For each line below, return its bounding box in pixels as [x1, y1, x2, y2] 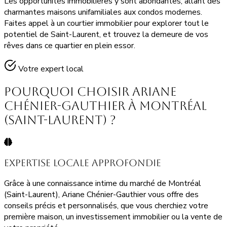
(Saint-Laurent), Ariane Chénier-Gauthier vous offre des [4, 188, 199, 200]
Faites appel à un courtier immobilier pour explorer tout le [4, 17, 209, 29]
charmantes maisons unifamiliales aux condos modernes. [4, 6, 202, 18]
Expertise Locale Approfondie [4, 158, 161, 169]
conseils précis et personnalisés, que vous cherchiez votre [4, 200, 208, 211]
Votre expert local [18, 63, 84, 74]
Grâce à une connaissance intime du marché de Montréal [4, 177, 201, 189]
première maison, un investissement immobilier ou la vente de [4, 211, 222, 222]
